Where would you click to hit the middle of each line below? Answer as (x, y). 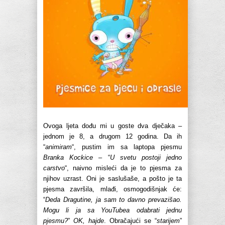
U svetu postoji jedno (146, 158)
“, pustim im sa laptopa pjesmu (127, 147)
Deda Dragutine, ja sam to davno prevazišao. (114, 200)
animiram (59, 147)
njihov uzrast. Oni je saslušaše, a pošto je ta (113, 179)
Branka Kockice (68, 158)
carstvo (54, 168)
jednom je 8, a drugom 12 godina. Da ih (113, 137)
